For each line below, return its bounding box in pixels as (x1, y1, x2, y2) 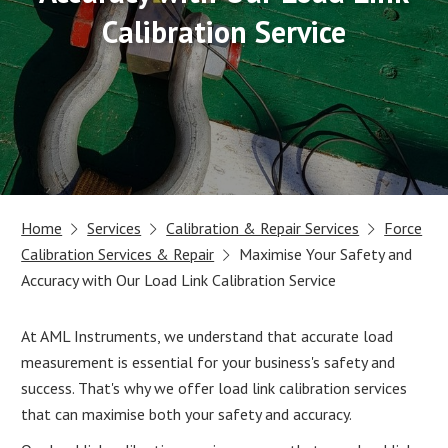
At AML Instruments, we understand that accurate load (21, 325, 394, 346)
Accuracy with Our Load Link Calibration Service (21, 269, 337, 290)
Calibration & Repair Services (166, 217, 360, 238)
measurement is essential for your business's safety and (21, 351, 396, 372)
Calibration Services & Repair (21, 243, 215, 264)
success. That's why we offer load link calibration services (21, 377, 408, 398)
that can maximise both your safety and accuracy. (21, 403, 353, 424)
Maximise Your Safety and (239, 243, 413, 264)
